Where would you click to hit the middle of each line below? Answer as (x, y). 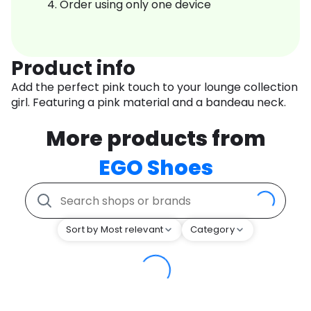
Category (212, 230)
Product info (73, 69)
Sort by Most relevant (115, 230)
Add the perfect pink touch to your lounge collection (154, 87)
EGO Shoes (155, 168)
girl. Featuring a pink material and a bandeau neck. (149, 103)
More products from (155, 139)
